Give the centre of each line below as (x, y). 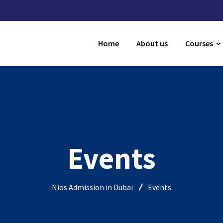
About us (152, 43)
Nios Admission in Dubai (92, 187)
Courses (199, 43)
